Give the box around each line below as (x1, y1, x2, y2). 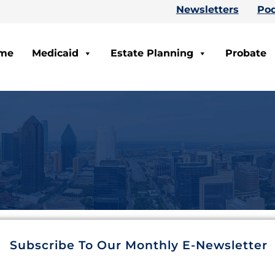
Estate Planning (110, 47, 193, 59)
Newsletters (176, 4, 239, 15)
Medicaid (32, 47, 79, 59)
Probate (225, 47, 266, 59)
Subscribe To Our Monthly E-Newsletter (9, 238, 268, 253)
